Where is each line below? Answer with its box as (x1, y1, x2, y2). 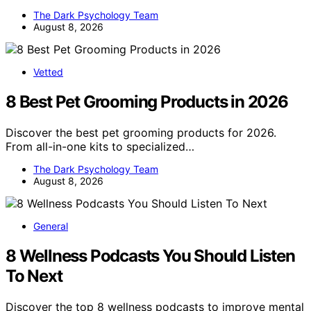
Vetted (33, 66, 63, 78)
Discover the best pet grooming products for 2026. (6, 125, 276, 140)
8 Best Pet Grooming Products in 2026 (6, 92, 288, 112)
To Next (6, 265, 62, 286)
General (33, 219, 68, 232)
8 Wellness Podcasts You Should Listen (6, 245, 295, 266)
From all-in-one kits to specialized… (6, 139, 194, 153)
